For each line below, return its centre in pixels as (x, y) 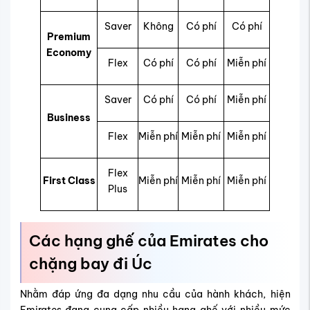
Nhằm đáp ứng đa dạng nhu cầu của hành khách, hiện (155, 294)
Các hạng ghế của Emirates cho (148, 241)
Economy (69, 53)
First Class (69, 181)
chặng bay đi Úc (90, 264)
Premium (69, 37)
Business (69, 118)
